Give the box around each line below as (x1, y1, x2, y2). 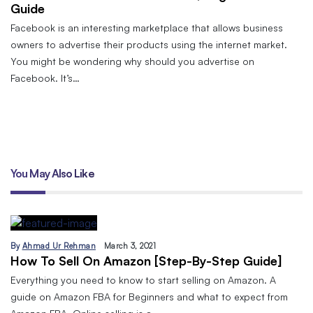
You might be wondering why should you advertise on (10, 54, 254, 67)
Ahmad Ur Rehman (22, 240, 96, 251)
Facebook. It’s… (10, 71, 80, 84)
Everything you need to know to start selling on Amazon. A (10, 273, 276, 286)
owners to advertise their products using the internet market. (10, 38, 287, 50)
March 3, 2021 (103, 240, 156, 251)
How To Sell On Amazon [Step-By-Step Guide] (10, 252, 282, 268)
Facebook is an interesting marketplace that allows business (10, 21, 283, 34)
